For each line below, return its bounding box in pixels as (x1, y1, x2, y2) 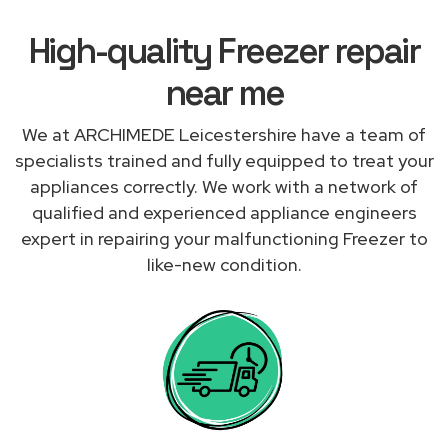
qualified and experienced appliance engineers (31, 200, 417, 224)
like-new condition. (146, 252, 302, 276)
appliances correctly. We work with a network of (30, 174, 418, 198)
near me (164, 70, 284, 115)
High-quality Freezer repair (28, 28, 420, 73)
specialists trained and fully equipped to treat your (14, 148, 434, 172)
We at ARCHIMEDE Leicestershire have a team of (22, 122, 426, 146)
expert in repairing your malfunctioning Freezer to (20, 226, 428, 250)
